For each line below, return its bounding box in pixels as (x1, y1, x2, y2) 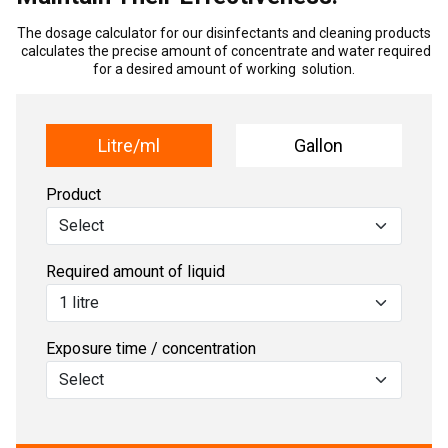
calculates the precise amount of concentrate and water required (17, 43, 431, 59)
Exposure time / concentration (46, 339, 257, 358)
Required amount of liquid (46, 262, 226, 281)
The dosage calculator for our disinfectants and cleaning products (17, 25, 431, 41)
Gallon (294, 135, 344, 156)
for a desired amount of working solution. (93, 61, 355, 77)
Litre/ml (98, 135, 161, 156)
